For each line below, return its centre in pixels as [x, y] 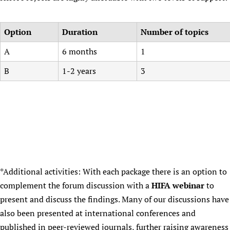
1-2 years [79, 71]
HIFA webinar [178, 185]
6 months [81, 51]
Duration [80, 32]
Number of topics [176, 32]
